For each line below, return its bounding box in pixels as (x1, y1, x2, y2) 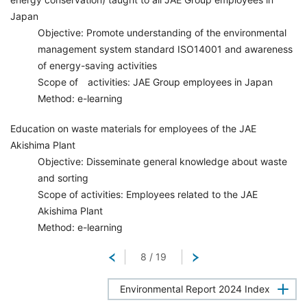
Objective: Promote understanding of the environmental (38, 27, 286, 38)
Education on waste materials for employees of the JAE (10, 123, 256, 134)
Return (125, 251, 154, 262)
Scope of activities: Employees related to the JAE (38, 188, 258, 200)
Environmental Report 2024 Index (120, 283, 270, 295)
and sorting (38, 172, 88, 184)
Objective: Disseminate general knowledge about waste (38, 156, 287, 167)
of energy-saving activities (38, 60, 157, 71)
